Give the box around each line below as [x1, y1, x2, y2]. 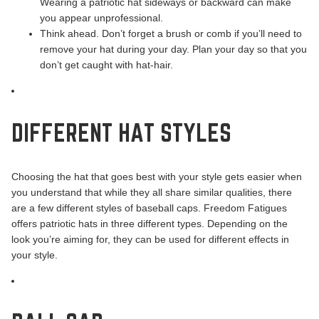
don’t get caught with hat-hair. [40, 59, 173, 71]
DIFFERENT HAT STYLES [11, 122, 231, 146]
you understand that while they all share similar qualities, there [11, 187, 292, 199]
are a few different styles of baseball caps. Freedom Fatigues [11, 202, 287, 214]
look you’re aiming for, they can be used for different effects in [11, 234, 289, 246]
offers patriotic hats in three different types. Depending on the [11, 218, 288, 230]
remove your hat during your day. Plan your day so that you [40, 43, 307, 56]
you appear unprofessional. [40, 12, 163, 24]
